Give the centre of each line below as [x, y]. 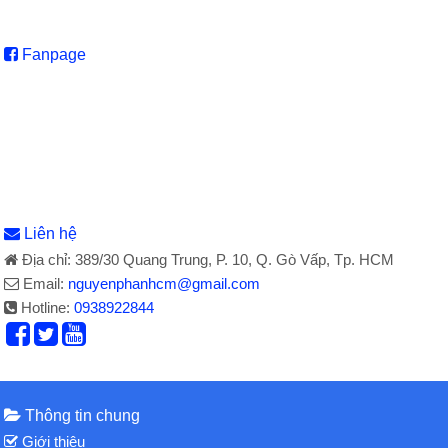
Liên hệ [51, 233]
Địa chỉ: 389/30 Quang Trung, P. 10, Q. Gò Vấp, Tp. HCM [206, 259]
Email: [44, 283]
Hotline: [46, 307]
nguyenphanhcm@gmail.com [164, 283]
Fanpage [52, 54]
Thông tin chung [81, 415]
